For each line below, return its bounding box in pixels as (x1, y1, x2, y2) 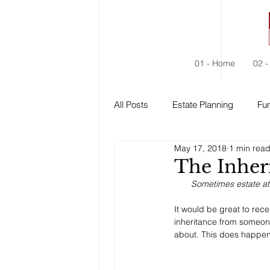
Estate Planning (172, 98, 233, 110)
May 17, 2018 (174, 142, 227, 154)
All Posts (114, 98, 148, 110)
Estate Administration (138, 146, 222, 159)
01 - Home (195, 58, 235, 69)
